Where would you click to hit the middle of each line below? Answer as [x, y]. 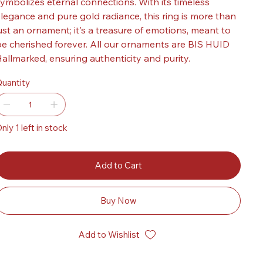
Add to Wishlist [109, 235]
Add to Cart [118, 166]
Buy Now [118, 201]
